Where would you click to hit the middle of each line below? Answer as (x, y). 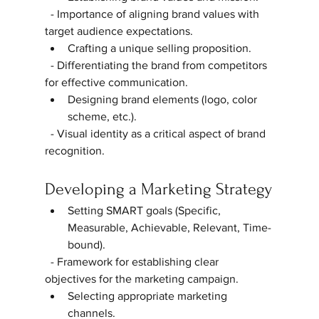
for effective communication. (119, 82)
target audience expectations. (121, 31)
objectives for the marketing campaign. (144, 278)
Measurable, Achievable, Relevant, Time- (169, 227)
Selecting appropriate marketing (148, 296)
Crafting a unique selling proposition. (162, 48)
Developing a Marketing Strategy (158, 189)
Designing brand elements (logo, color (163, 99)
